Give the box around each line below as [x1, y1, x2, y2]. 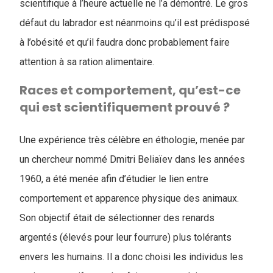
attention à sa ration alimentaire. [19, 56, 154, 68]
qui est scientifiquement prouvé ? [19, 99, 230, 116]
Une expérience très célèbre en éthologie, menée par [19, 134, 245, 146]
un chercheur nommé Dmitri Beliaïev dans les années [19, 154, 245, 165]
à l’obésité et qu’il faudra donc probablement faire [19, 37, 230, 48]
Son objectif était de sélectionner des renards [19, 212, 214, 224]
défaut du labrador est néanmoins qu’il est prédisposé [19, 17, 250, 29]
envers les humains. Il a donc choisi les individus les [19, 251, 243, 263]
